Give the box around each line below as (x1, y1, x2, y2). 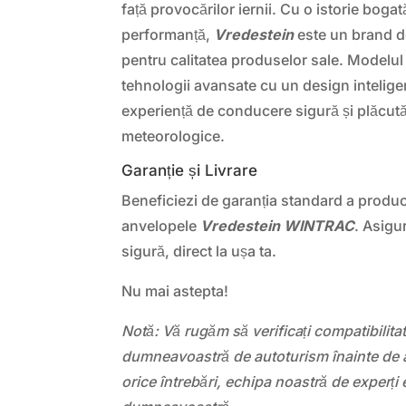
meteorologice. (121, 126, 226, 145)
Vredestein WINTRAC (200, 216, 355, 235)
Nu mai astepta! (121, 281, 229, 300)
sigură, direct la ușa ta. (121, 241, 277, 260)
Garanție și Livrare (121, 160, 258, 179)
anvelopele (121, 216, 201, 235)
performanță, (121, 24, 215, 43)
